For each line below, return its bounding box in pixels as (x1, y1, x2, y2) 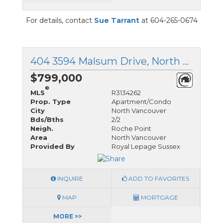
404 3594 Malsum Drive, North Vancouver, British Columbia (183, 55, 189, 67)
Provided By (30, 142, 75, 150)
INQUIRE (56, 174, 83, 182)
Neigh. (30, 124, 53, 132)
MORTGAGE (139, 193, 178, 201)
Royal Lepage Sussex (111, 142, 180, 150)
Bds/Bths (30, 115, 64, 123)
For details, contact (25, 15, 94, 25)
